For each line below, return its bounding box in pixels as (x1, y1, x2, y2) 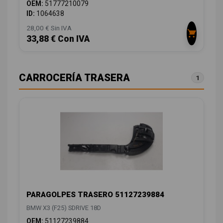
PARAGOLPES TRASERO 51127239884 (26, 190, 164, 199)
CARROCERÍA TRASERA (19, 72, 130, 84)
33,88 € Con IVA (26, 34, 90, 44)
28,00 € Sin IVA (26, 24, 72, 32)
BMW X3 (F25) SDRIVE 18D (26, 204, 101, 212)
